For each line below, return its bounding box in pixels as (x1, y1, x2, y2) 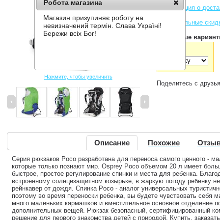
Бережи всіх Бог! (43, 29, 97, 38)
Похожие (148, 138, 180, 147)
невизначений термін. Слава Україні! (43, 22, 162, 30)
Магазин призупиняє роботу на (43, 14, 144, 22)
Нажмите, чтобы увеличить (44, 74, 112, 80)
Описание (94, 138, 130, 147)
